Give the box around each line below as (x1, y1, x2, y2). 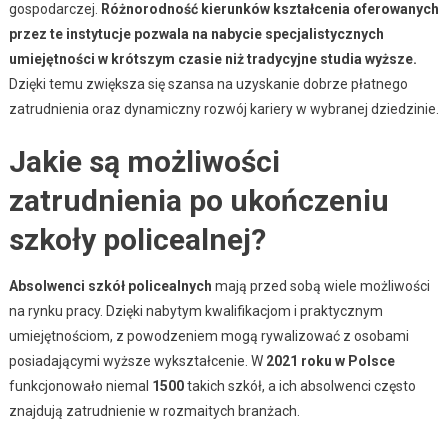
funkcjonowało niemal (8, 378, 152, 395)
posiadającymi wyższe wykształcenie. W (8, 353, 266, 370)
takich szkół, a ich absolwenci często (183, 378, 416, 395)
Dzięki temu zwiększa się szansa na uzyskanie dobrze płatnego (8, 76, 408, 93)
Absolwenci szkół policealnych (8, 278, 212, 295)
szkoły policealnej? (8, 222, 266, 258)
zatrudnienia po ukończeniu (8, 183, 389, 219)
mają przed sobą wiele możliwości (211, 278, 430, 295)
